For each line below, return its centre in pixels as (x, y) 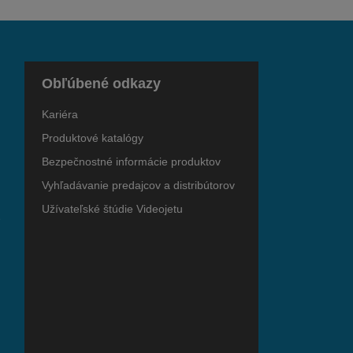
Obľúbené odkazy (101, 84)
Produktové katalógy (92, 138)
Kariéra (59, 115)
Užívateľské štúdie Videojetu (112, 209)
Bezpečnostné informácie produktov (131, 162)
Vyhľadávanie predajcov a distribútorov (138, 186)
